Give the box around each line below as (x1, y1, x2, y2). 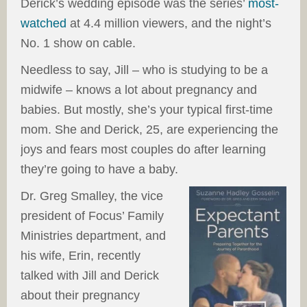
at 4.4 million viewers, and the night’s (66, 16, 271, 31)
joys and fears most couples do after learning (21, 143, 266, 157)
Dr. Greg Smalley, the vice (21, 189, 163, 204)
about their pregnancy (21, 288, 140, 303)
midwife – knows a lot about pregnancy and (21, 83, 257, 97)
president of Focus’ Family (21, 209, 164, 223)
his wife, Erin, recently (21, 249, 140, 263)
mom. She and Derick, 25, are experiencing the (21, 123, 278, 137)
